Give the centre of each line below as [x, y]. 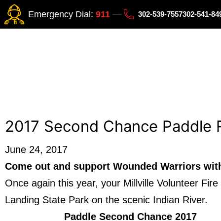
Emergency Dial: [62, 14]
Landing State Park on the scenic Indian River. [106, 200]
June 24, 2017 [36, 149]
